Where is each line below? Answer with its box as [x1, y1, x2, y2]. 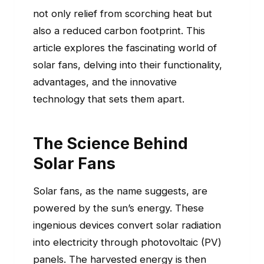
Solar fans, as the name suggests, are [33, 185, 207, 197]
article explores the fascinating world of [33, 42, 217, 54]
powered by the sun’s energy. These [33, 202, 204, 214]
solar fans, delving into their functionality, [33, 59, 222, 71]
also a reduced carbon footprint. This [33, 25, 205, 37]
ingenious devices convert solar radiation [33, 219, 221, 232]
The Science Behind [33, 134, 188, 153]
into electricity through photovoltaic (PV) [33, 236, 222, 249]
